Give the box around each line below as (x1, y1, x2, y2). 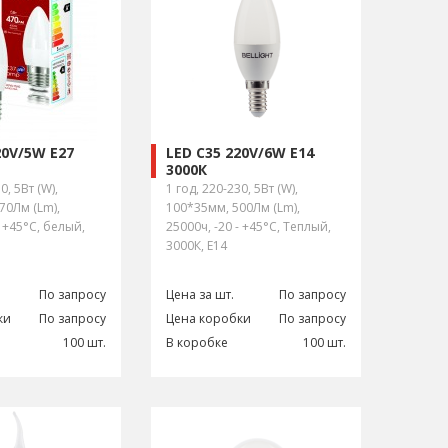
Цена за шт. (166, 286, 234, 303)
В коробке (166, 334, 228, 351)
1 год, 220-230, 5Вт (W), (166, 180, 298, 197)
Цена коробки (166, 310, 251, 327)
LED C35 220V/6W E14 (166, 143, 314, 163)
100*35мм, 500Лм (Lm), (166, 199, 300, 216)
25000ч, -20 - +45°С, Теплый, (166, 218, 331, 235)
